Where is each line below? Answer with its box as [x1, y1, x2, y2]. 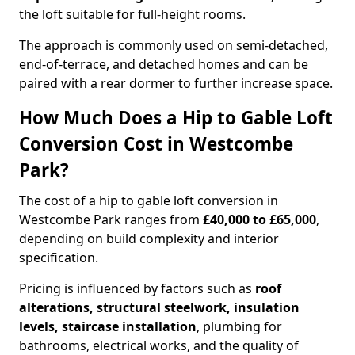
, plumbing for [197, 318, 282, 335]
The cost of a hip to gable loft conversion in [19, 192, 278, 209]
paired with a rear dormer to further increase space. [19, 74, 333, 92]
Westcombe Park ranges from [19, 211, 203, 228]
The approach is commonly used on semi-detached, [19, 36, 328, 54]
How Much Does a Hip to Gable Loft [19, 105, 333, 130]
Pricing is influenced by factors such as [19, 280, 255, 297]
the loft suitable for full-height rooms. [19, 6, 246, 23]
